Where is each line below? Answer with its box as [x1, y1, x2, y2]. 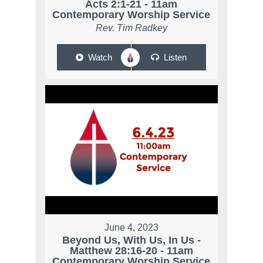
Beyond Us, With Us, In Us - [62, 234, 201, 246]
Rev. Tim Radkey [95, 22, 167, 33]
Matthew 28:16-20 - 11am [69, 244, 193, 257]
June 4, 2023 [104, 222, 159, 232]
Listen [163, 52, 187, 62]
